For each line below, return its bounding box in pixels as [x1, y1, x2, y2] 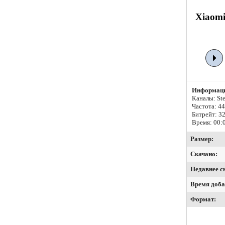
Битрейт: [192, 110, 218, 119]
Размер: [190, 135, 213, 143]
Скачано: [190, 150, 217, 158]
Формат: [190, 195, 216, 203]
